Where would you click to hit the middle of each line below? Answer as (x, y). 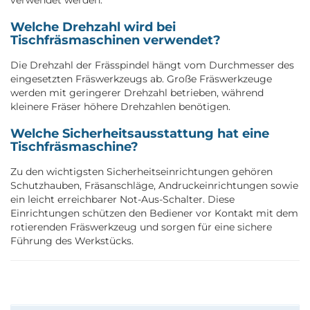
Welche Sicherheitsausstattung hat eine (140, 133)
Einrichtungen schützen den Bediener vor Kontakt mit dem (154, 213)
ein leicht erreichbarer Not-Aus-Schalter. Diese (122, 199)
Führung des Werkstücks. (72, 240)
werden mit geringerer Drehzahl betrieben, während (137, 92)
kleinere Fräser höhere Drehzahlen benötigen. (120, 106)
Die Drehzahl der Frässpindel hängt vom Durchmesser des (152, 65)
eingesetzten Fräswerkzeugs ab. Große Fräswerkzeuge (141, 79)
